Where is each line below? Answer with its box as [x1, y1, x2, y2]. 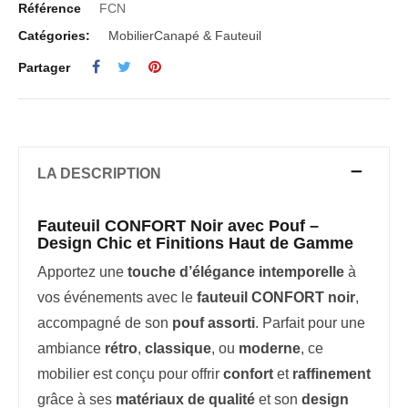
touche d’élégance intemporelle [127, 264, 344, 280]
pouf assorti [172, 315, 255, 331]
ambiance [37, 341, 105, 356]
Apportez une [37, 264, 127, 280]
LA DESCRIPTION [37, 166, 161, 181]
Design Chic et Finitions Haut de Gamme [37, 234, 353, 252]
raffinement [292, 366, 371, 382]
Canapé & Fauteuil [154, 28, 261, 43]
